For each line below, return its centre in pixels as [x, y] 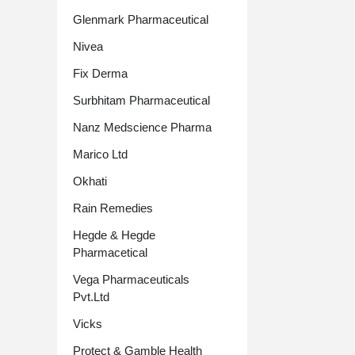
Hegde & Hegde [114, 235]
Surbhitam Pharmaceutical [141, 100]
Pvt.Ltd [91, 297]
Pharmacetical [110, 252]
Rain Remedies [113, 208]
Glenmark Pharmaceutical [141, 19]
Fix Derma [100, 73]
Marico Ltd [100, 154]
